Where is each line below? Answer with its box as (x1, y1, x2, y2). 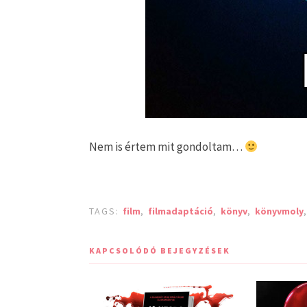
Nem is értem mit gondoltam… (89, 139, 245, 154)
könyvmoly (255, 205, 304, 217)
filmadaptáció (148, 205, 213, 217)
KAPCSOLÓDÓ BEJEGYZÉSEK (89, 245, 230, 256)
